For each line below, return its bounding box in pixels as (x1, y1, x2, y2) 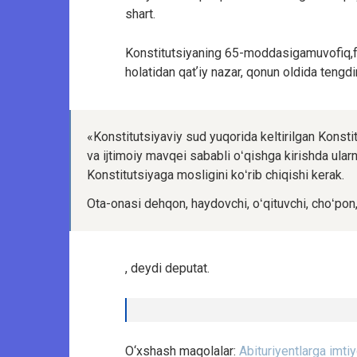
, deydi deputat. (125, 261, 210, 277)
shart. (125, 6, 155, 22)
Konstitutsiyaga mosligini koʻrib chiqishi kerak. (87, 167, 344, 183)
